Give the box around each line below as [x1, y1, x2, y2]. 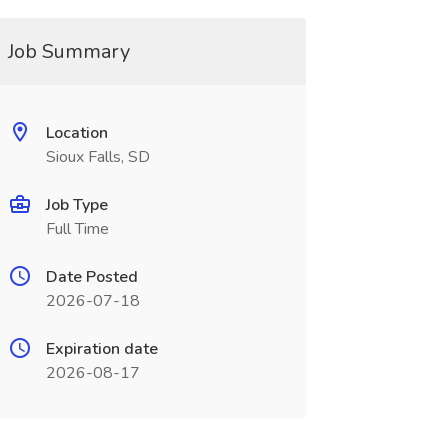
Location [45, 122, 108, 144]
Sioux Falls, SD [45, 146, 150, 168]
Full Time [45, 218, 109, 240]
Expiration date [45, 338, 158, 360]
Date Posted [45, 266, 138, 288]
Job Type [45, 194, 108, 216]
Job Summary [7, 38, 130, 65]
